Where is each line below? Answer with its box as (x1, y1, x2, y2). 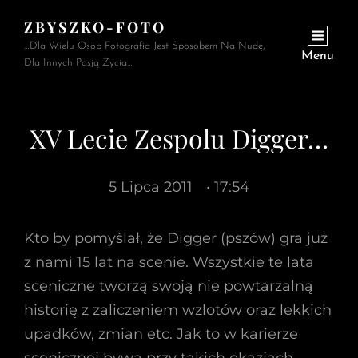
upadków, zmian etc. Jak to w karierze (24, 325, 298, 343)
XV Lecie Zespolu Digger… (30, 121, 328, 155)
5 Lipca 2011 (109, 178, 193, 196)
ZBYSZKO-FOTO (24, 18, 166, 37)
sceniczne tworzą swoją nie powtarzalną (24, 277, 313, 295)
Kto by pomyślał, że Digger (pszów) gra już (24, 229, 328, 247)
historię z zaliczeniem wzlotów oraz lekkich (24, 301, 332, 319)
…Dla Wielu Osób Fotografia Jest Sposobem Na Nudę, (24, 41, 265, 51)
